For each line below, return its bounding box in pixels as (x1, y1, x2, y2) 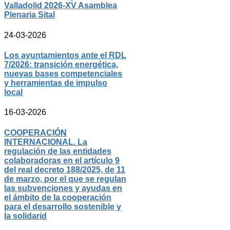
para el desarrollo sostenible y (4, 202, 121, 211)
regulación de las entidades (4, 146, 111, 156)
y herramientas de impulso (4, 79, 107, 88)
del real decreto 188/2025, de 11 (4, 165, 125, 174)
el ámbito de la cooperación (4, 193, 111, 202)
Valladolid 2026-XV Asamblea (4, 1, 117, 10)
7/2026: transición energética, (4, 60, 118, 69)
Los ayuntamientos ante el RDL (4, 51, 126, 60)
